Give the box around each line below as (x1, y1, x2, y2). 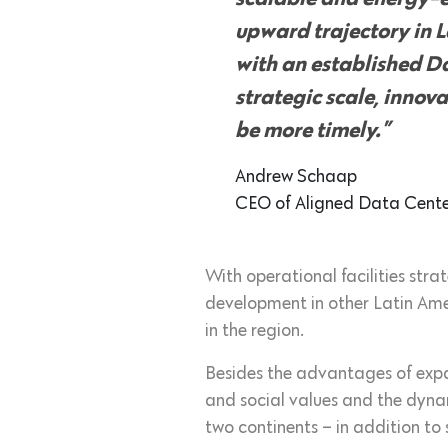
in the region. (205, 322, 304, 341)
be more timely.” (235, 120, 390, 143)
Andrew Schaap (235, 168, 357, 187)
